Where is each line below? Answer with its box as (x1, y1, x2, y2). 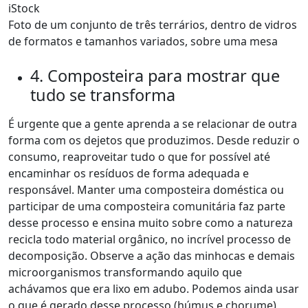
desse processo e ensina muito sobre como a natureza (8, 215, 293, 230)
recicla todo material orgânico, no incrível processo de (8, 232, 291, 247)
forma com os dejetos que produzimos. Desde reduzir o (8, 133, 300, 148)
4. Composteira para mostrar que (30, 65, 280, 87)
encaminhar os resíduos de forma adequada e (8, 166, 249, 181)
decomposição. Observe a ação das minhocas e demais (8, 248, 295, 263)
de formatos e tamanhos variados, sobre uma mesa (8, 34, 278, 49)
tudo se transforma (30, 84, 175, 106)
